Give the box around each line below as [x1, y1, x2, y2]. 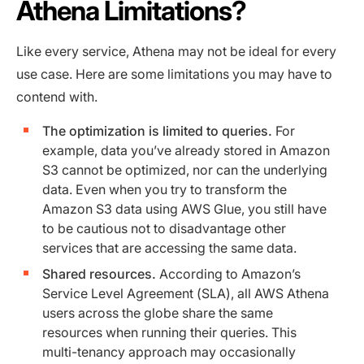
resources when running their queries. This [42, 324, 297, 341]
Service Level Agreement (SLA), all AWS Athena [42, 285, 329, 302]
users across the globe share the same [42, 305, 273, 322]
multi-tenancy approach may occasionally [42, 344, 296, 361]
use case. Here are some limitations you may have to [16, 66, 332, 83]
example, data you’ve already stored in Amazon [42, 142, 330, 159]
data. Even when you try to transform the [42, 181, 287, 198]
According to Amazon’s [156, 266, 301, 283]
